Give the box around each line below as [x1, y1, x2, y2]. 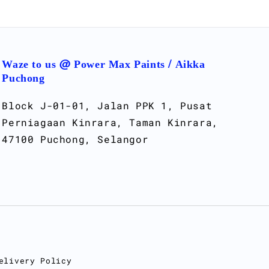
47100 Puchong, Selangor [2, 133, 149, 146]
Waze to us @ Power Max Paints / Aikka [2, 55, 205, 75]
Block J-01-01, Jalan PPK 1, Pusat [2, 99, 213, 112]
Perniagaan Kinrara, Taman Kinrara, [2, 116, 219, 129]
